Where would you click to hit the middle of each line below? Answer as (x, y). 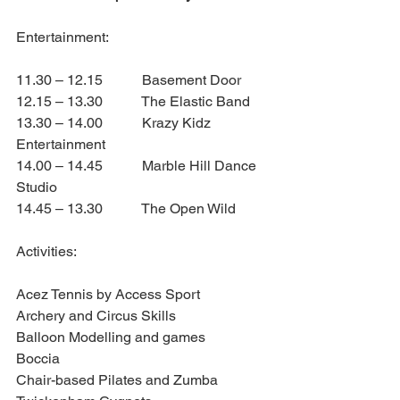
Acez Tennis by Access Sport (108, 295)
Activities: (46, 252)
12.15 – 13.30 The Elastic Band (133, 102)
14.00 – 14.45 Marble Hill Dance (138, 166)
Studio (37, 187)
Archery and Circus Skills (96, 316)
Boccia (38, 359)
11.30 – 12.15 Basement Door (129, 80)
